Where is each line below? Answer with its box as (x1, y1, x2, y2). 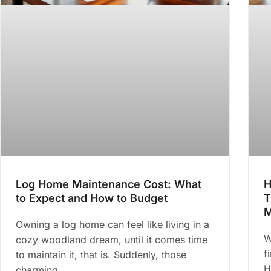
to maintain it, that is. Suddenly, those (16, 249, 186, 261)
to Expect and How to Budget (16, 192, 168, 205)
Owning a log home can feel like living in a (16, 218, 209, 231)
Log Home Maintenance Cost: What (16, 178, 201, 191)
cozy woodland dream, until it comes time (16, 233, 207, 246)
